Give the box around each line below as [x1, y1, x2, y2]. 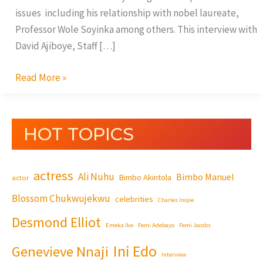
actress [33, 167, 73, 184]
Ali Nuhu [78, 170, 114, 183]
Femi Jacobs [179, 221, 211, 229]
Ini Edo [113, 241, 157, 261]
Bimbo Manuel [176, 170, 234, 183]
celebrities [115, 193, 153, 204]
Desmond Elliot [12, 213, 101, 231]
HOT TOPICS [23, 123, 134, 145]
